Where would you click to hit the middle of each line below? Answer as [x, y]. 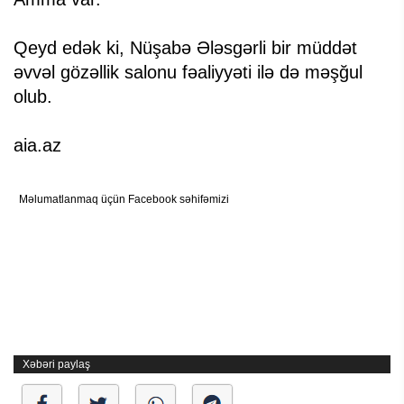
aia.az [37, 145]
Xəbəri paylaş [56, 364]
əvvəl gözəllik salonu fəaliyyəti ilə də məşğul [188, 72]
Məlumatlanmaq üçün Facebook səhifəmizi [124, 199]
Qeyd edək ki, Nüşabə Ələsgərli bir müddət [185, 47]
